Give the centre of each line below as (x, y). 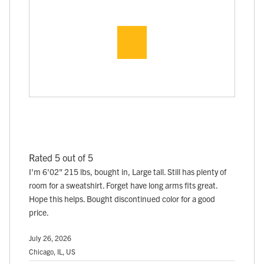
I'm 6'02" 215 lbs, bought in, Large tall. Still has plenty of (128, 171)
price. (39, 212)
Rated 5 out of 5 (61, 157)
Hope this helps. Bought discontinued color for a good (122, 198)
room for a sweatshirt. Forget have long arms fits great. (123, 185)
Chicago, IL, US (52, 251)
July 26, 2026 (50, 237)
